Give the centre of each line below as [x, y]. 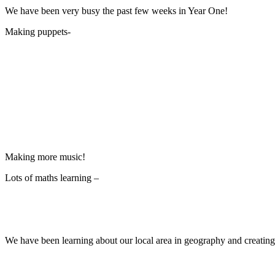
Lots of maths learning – [52, 178]
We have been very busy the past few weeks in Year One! [116, 11]
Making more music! [45, 157]
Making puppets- [38, 32]
